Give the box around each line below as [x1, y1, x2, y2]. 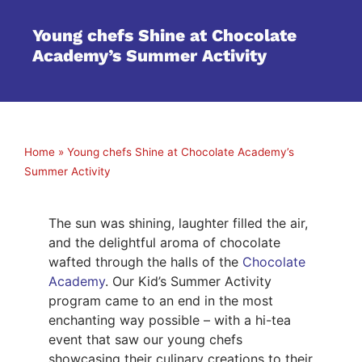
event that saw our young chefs [48, 330, 242, 347]
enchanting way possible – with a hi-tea [48, 311, 291, 328]
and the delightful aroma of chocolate [48, 234, 280, 250]
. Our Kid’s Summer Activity [105, 272, 271, 289]
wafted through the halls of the [48, 253, 242, 270]
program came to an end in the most [48, 292, 273, 309]
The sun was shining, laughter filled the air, [48, 214, 308, 231]
